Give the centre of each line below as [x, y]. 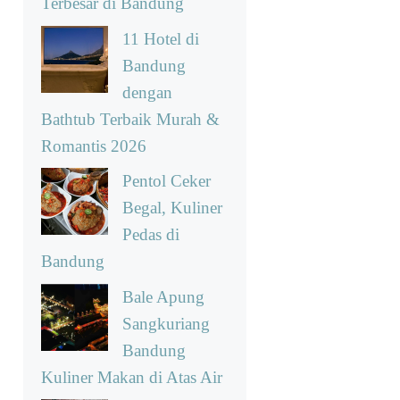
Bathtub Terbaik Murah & [130, 119]
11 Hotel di [161, 38]
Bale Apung [163, 296]
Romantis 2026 [94, 146]
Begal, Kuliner [172, 208]
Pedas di [151, 235]
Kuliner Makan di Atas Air [132, 377]
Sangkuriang [166, 323]
